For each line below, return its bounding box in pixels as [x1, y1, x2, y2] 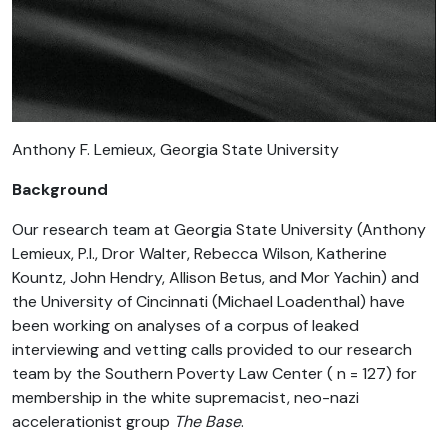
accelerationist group [12, 411, 174, 433]
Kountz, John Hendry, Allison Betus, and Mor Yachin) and [12, 267, 419, 289]
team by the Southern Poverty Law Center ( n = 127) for [12, 363, 417, 385]
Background [12, 179, 108, 201]
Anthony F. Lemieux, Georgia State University [12, 139, 339, 161]
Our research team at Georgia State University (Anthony [12, 219, 426, 241]
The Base [174, 411, 241, 433]
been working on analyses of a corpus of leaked [12, 315, 359, 337]
